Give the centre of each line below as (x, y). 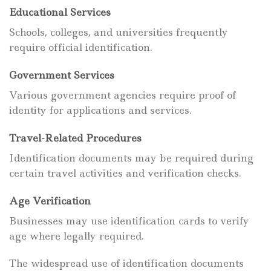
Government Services (62, 75)
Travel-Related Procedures (75, 138)
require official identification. (81, 47)
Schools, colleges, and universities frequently (119, 32)
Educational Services (60, 12)
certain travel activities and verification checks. (125, 173)
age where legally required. (77, 236)
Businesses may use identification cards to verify (129, 220)
